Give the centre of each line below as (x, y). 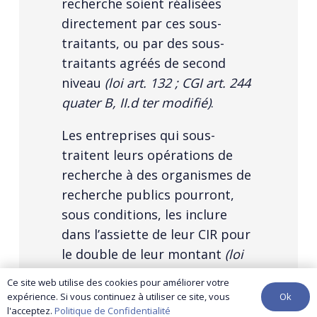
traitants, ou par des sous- (143, 43)
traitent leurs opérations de (147, 155)
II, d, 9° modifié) (109, 293)
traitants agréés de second (144, 63)
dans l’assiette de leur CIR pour (156, 234)
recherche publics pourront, (148, 194)
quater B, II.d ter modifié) (136, 102)
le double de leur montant (143, 254)
